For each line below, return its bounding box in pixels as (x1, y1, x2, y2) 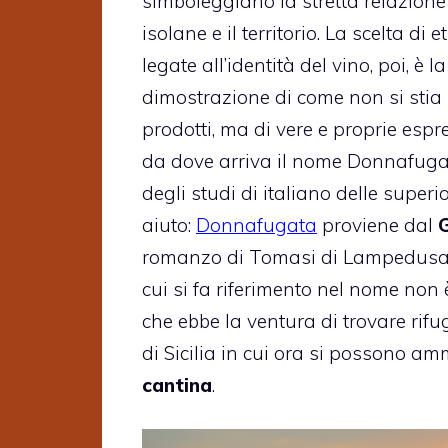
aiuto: (142, 212, 196, 237)
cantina (142, 372, 212, 397)
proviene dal (317, 212, 438, 237)
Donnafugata (196, 212, 317, 237)
